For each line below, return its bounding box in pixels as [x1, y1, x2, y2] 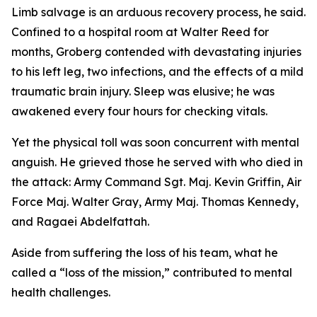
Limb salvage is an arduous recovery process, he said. [11, 5, 306, 19]
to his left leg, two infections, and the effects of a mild [11, 64, 304, 79]
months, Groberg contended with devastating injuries [11, 45, 301, 59]
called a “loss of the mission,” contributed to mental [11, 265, 292, 279]
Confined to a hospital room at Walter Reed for [11, 25, 269, 39]
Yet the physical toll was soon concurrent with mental [11, 135, 299, 149]
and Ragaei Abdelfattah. [11, 214, 149, 229]
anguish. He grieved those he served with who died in [11, 155, 303, 169]
